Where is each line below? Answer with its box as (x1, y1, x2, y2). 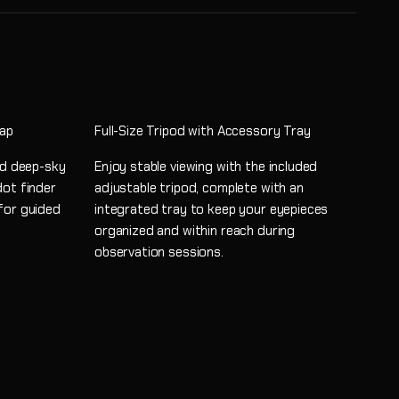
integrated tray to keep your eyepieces (94, 199, 329, 218)
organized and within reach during (94, 221, 296, 240)
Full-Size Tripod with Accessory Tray (94, 121, 311, 140)
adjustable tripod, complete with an (94, 178, 304, 197)
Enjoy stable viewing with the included (94, 157, 318, 175)
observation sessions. (94, 242, 224, 261)
